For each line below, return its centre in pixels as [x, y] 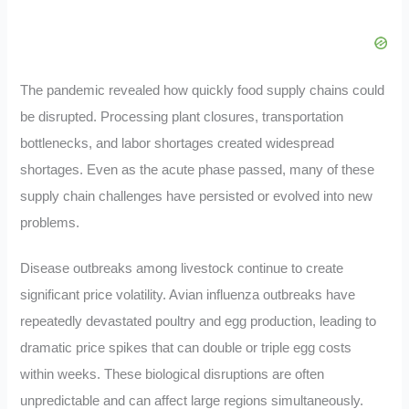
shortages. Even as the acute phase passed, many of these [198, 169]
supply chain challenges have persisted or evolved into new [197, 196]
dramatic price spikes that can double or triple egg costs [186, 348]
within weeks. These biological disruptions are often [173, 375]
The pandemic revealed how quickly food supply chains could [203, 90]
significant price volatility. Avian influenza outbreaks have [188, 295]
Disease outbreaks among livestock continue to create [182, 269]
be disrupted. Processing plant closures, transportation [182, 116]
